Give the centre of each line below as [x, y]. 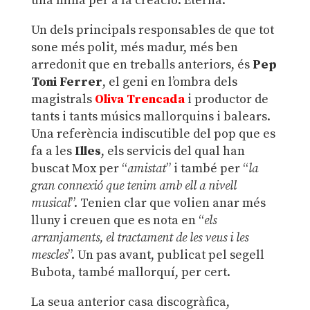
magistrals [63, 99]
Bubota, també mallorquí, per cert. [130, 272]
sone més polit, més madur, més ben [134, 47]
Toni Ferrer [66, 82]
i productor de [226, 99]
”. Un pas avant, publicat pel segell [166, 255]
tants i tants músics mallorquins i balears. [151, 116]
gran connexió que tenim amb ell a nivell [134, 185]
